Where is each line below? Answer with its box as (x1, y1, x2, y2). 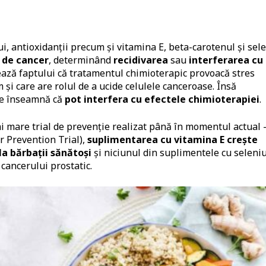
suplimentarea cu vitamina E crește (87, 133, 258, 147)
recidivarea (113, 53, 168, 67)
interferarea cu (189, 53, 263, 67)
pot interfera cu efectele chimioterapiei (65, 93, 259, 106)
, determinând (49, 53, 113, 67)
